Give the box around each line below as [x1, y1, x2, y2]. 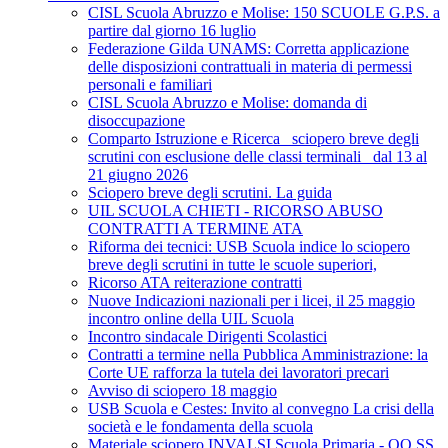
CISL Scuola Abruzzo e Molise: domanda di [88, 94, 367, 112]
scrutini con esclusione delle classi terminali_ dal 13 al [88, 148, 427, 166]
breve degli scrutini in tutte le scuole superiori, [88, 256, 377, 274]
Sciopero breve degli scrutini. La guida [88, 184, 332, 202]
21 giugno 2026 [88, 166, 188, 184]
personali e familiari [88, 76, 212, 94]
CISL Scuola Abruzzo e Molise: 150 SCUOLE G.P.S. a [88, 4, 440, 22]
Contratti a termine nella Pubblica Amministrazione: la [88, 346, 428, 364]
